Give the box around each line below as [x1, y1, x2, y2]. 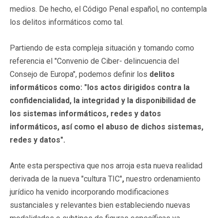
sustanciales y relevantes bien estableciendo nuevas [10, 200, 190, 210]
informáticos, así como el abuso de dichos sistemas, [10, 122, 203, 131]
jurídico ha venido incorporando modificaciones [10, 187, 169, 197]
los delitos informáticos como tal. [10, 17, 124, 27]
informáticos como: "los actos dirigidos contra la [10, 82, 190, 92]
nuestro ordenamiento [126, 174, 200, 183]
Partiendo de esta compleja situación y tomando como [10, 43, 194, 53]
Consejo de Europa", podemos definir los [10, 69, 149, 79]
